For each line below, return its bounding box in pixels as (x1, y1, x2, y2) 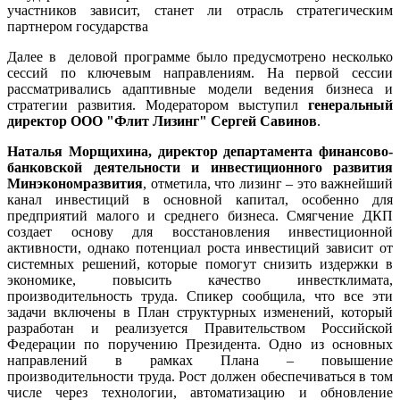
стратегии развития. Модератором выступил (7, 96, 308, 112)
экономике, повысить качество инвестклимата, (7, 271, 393, 287)
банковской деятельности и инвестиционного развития (7, 159, 393, 175)
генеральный (308, 96, 393, 112)
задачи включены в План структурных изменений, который (7, 304, 393, 320)
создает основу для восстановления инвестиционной (7, 223, 393, 239)
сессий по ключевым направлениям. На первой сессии (7, 64, 393, 80)
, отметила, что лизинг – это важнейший (143, 175, 393, 191)
